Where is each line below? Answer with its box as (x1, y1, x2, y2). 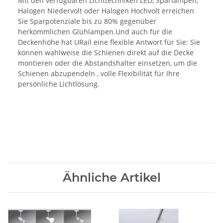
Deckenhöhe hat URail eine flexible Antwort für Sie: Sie (18, 37, 200, 47)
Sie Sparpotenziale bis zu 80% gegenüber (18, 16, 156, 26)
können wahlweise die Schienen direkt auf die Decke (18, 48, 194, 58)
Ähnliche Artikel (62, 170, 161, 185)
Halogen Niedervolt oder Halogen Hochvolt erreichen (18, 6, 194, 16)
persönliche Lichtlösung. (18, 79, 100, 89)
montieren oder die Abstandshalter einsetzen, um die (18, 58, 197, 68)
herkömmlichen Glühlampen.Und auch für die (18, 27, 172, 37)
